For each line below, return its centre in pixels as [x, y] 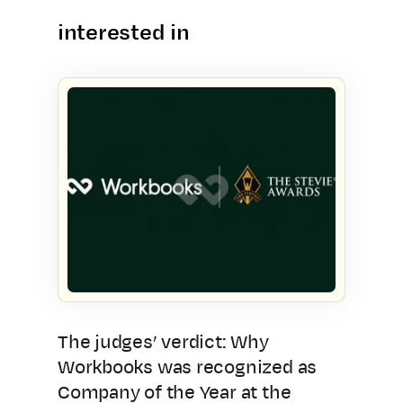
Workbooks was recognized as [188, 367]
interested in [124, 32]
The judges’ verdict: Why [163, 342]
